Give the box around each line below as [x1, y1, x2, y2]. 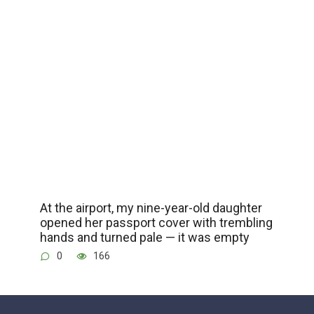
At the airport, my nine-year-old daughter [39, 200, 262, 216]
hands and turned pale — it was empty [39, 230, 250, 245]
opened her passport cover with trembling [39, 215, 273, 231]
